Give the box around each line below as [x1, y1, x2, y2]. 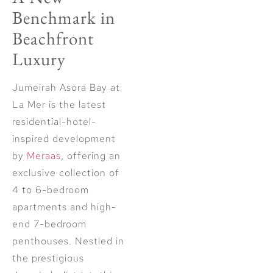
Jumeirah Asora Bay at [12, 80, 120, 94]
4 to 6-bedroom [12, 183, 89, 196]
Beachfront [12, 26, 94, 50]
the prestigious [12, 251, 84, 264]
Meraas [27, 149, 61, 162]
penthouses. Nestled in [12, 234, 124, 247]
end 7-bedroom [12, 217, 87, 230]
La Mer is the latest [12, 97, 106, 111]
